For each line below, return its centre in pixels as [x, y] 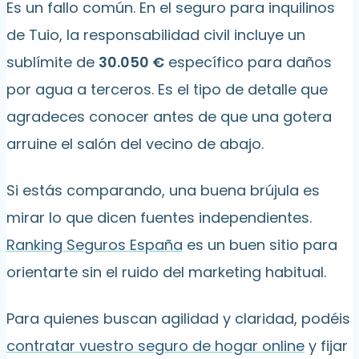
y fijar [326, 346]
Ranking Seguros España [95, 245]
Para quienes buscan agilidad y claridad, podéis [178, 319]
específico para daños [248, 63]
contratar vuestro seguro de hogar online [155, 346]
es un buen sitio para [260, 245]
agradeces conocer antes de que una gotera [169, 117]
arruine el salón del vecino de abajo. [135, 144]
